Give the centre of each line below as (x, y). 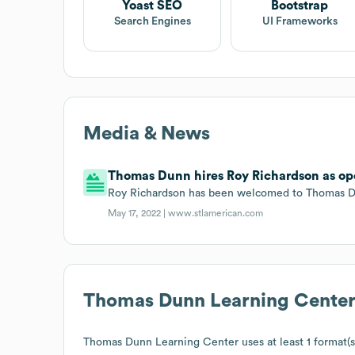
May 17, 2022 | (138, 213)
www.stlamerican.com (216, 213)
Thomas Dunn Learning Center (161, 342)
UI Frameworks (300, 21)
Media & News (147, 134)
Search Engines (152, 21)
